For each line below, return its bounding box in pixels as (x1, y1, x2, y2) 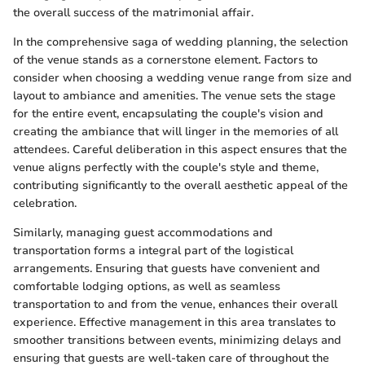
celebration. (13, 196, 77, 212)
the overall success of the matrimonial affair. (13, 5, 253, 21)
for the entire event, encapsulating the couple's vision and (13, 106, 323, 122)
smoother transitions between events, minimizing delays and (13, 332, 341, 349)
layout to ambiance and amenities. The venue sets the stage (13, 88, 336, 104)
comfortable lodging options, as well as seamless (13, 279, 280, 295)
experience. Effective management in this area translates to (13, 314, 336, 331)
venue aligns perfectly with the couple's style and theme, (13, 160, 319, 176)
